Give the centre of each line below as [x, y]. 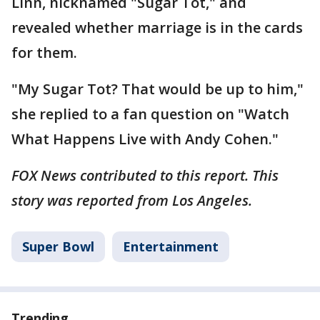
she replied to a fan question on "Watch [150, 114]
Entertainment [171, 246]
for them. [46, 52]
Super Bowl [58, 246]
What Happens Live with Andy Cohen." [145, 139]
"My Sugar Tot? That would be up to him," [157, 89]
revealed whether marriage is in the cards [157, 27]
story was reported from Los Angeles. [134, 200]
